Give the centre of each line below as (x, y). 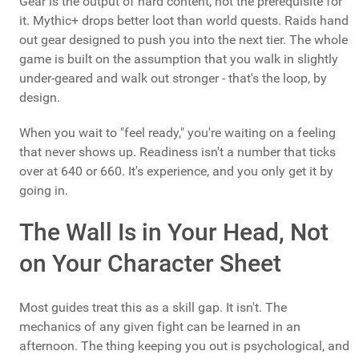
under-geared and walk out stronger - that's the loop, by (173, 79)
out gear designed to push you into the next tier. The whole (184, 40)
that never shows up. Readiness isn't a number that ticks (177, 152)
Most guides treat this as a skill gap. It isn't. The (153, 308)
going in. (44, 191)
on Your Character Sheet (150, 264)
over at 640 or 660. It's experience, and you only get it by (176, 171)
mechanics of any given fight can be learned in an (160, 327)
